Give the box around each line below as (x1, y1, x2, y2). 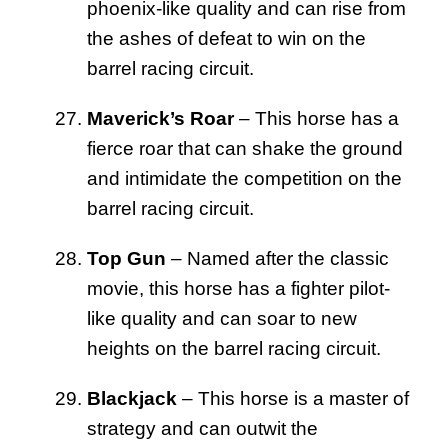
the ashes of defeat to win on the (87, 27, 366, 49)
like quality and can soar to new (87, 307, 357, 329)
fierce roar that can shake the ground (87, 137, 403, 159)
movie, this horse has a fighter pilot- (87, 277, 390, 299)
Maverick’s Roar (87, 107, 234, 129)
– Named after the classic (166, 247, 389, 269)
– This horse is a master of (177, 387, 409, 409)
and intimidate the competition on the (87, 167, 402, 189)
